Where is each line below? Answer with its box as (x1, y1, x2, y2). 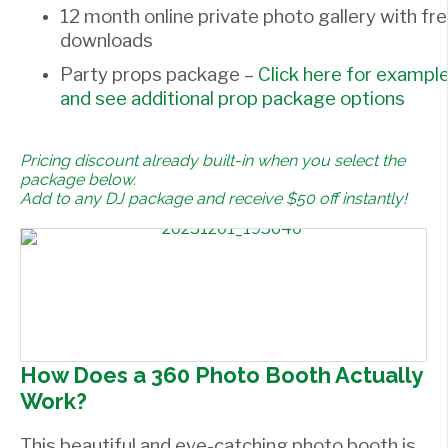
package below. (20, 169, 136, 189)
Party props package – (60, 62, 258, 86)
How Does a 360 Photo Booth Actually (20, 361, 422, 388)
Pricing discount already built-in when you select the (20, 150, 405, 170)
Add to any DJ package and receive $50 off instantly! (20, 188, 407, 208)
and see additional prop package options (60, 86, 405, 110)
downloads (60, 28, 153, 52)
